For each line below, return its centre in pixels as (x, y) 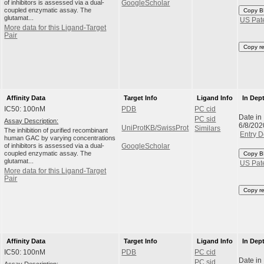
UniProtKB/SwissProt (155, 128)
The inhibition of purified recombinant (56, 131)
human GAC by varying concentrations (60, 138)
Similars (208, 129)
